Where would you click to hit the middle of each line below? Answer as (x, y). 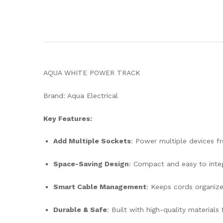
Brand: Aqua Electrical (81, 95)
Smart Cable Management (100, 186)
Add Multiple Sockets (92, 141)
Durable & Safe (80, 209)
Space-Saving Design (91, 164)
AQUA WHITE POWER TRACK (92, 73)
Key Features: (68, 118)
